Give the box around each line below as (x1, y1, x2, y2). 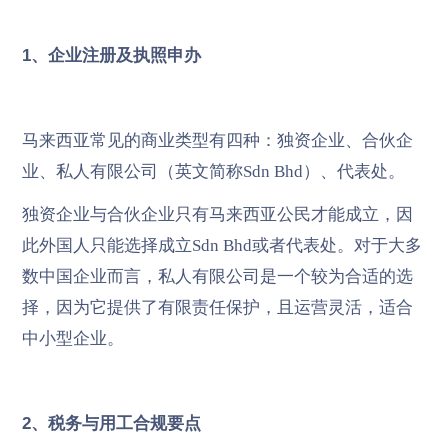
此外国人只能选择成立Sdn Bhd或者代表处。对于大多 (21, 235, 422, 255)
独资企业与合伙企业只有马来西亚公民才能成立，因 (21, 204, 413, 224)
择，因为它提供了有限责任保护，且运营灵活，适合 (21, 297, 413, 317)
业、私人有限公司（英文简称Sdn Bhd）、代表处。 (21, 161, 405, 181)
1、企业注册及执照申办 (21, 45, 201, 65)
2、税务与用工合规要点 (21, 413, 201, 433)
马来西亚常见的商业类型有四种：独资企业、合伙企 (21, 130, 413, 150)
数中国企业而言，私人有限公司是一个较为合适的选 (21, 266, 413, 286)
